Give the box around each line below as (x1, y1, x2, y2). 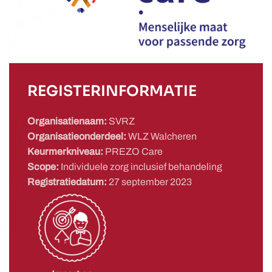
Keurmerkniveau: (27, 146, 105, 157)
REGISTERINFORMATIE (27, 82, 197, 100)
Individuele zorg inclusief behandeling (61, 161, 222, 172)
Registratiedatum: (27, 177, 109, 187)
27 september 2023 (109, 177, 192, 187)
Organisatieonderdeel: (27, 131, 128, 141)
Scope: (27, 161, 61, 172)
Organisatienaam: (27, 116, 109, 126)
